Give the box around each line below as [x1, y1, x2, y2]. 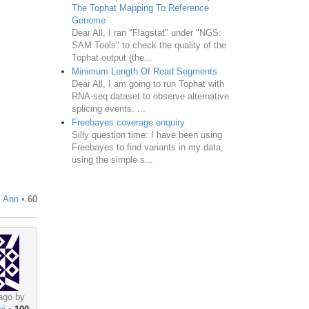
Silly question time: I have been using [71, 129, 222, 140]
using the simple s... [71, 154, 153, 165]
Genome [71, 14, 106, 26]
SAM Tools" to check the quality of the [71, 39, 226, 50]
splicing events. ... [71, 103, 146, 114]
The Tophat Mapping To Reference [71, 2, 209, 13]
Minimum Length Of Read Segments [71, 66, 217, 77]
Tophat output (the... [71, 52, 152, 63]
